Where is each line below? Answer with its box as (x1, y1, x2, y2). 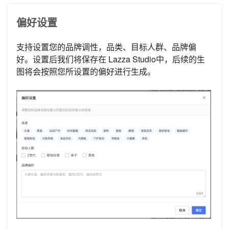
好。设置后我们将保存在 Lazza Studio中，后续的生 (16, 53, 205, 65)
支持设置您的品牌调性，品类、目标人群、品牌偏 (16, 41, 196, 53)
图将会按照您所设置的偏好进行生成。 (16, 65, 155, 78)
